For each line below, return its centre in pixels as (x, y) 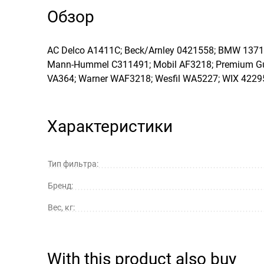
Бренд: (60, 185)
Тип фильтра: (73, 164)
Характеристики (110, 126)
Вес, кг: (61, 207)
